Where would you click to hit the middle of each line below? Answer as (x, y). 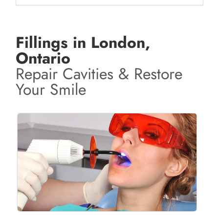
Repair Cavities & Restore (99, 74)
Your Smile (51, 90)
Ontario (43, 58)
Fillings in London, (83, 43)
